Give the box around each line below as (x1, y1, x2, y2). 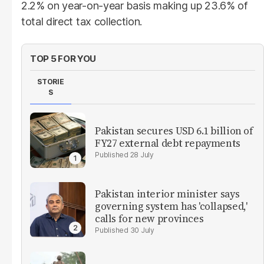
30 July (130, 226, 154, 235)
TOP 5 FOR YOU (30, 52, 97, 64)
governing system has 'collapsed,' (95, 199, 247, 214)
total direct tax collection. (21, 15, 143, 28)
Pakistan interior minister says (95, 187, 240, 202)
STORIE (37, 77, 64, 86)
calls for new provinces (95, 212, 204, 226)
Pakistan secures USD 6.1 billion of (95, 123, 253, 138)
